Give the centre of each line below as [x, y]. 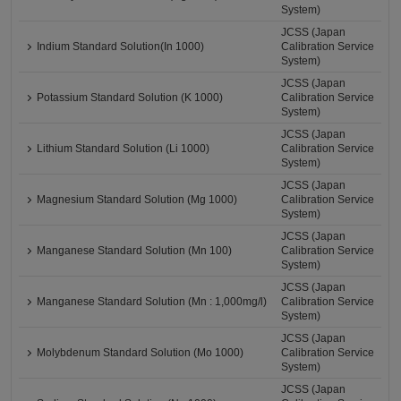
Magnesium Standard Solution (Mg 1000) [137, 200]
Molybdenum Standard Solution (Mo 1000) [141, 353]
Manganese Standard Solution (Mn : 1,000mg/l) [152, 302]
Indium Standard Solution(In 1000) [121, 47]
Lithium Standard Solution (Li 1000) [124, 149]
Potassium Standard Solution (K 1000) [130, 98]
